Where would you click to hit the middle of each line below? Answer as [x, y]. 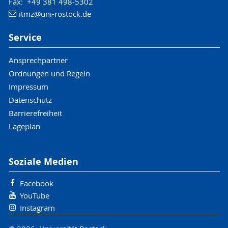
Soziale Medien [43, 161]
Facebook [36, 183]
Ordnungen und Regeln [49, 73]
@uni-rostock [57, 13]
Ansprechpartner [38, 60]
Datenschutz [30, 99]
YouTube [34, 196]
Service [25, 37]
